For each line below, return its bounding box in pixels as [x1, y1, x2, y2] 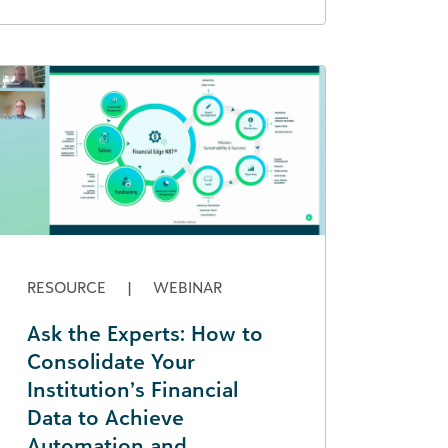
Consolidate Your [27, 347, 195, 374]
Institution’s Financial [27, 375, 238, 402]
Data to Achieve [27, 403, 184, 430]
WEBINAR [149, 276, 222, 297]
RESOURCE [27, 276, 110, 297]
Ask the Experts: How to [27, 319, 263, 346]
